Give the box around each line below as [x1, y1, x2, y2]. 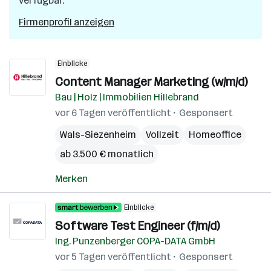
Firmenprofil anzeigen [19, 16, 114, 28]
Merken [55, 173, 88, 184]
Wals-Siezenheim [60, 129, 136, 140]
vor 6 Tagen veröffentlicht [55, 107, 171, 119]
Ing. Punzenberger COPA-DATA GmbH [55, 235, 215, 247]
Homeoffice [189, 129, 241, 140]
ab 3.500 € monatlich [60, 148, 154, 160]
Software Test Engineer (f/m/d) [55, 218, 220, 233]
